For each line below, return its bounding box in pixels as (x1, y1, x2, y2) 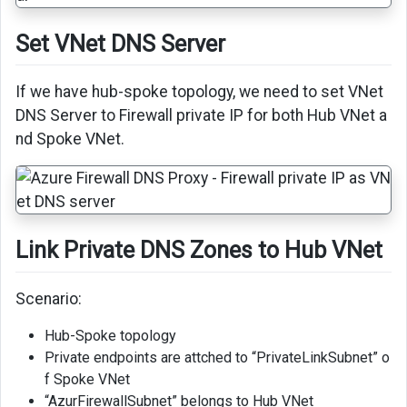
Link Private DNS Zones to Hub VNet (15, 237, 382, 264)
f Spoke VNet (45, 371, 130, 389)
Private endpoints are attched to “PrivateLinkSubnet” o (45, 349, 390, 367)
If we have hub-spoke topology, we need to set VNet (15, 83, 383, 102)
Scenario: (15, 290, 82, 309)
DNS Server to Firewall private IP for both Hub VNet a (15, 106, 387, 125)
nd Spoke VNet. (15, 130, 124, 149)
